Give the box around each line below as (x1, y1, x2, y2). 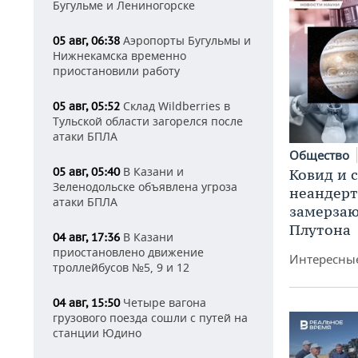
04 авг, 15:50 (53, 296, 120, 310)
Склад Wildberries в (120, 98, 230, 113)
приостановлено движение (53, 245, 204, 260)
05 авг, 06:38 (53, 34, 120, 48)
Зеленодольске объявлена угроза (53, 179, 237, 194)
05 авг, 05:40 (53, 165, 120, 179)
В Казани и (120, 164, 184, 179)
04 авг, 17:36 (53, 230, 120, 245)
